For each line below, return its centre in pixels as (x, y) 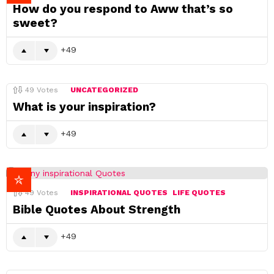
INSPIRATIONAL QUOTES (119, 193)
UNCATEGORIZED (104, 90)
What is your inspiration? (84, 107)
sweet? (35, 23)
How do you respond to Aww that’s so (123, 9)
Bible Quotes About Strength (97, 209)
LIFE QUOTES (199, 193)
